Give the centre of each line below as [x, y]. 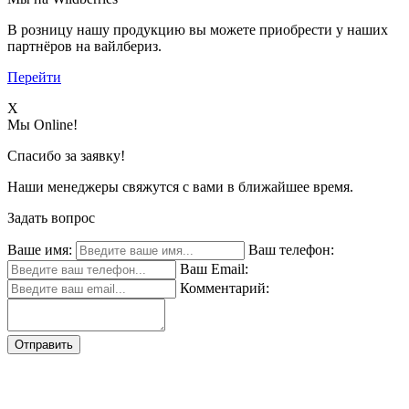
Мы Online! [42, 124]
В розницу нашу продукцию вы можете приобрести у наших [198, 29]
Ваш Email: [214, 268]
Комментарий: [225, 288]
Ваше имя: [40, 249]
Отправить [44, 344]
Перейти [34, 77]
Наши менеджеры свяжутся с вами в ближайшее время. [180, 186]
